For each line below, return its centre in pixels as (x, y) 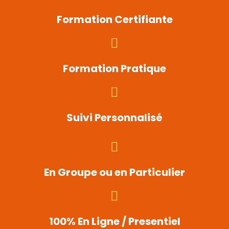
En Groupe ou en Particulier (114, 173)
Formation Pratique (114, 69)
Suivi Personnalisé (114, 118)
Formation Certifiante (114, 20)
